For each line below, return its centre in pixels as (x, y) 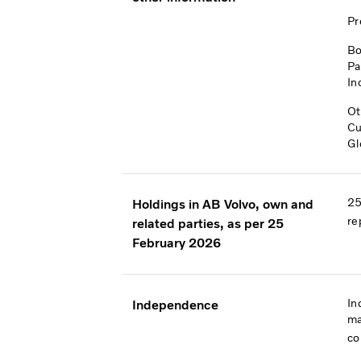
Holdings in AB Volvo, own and (223, 204)
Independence (175, 305)
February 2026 (176, 243)
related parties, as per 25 (208, 223)
